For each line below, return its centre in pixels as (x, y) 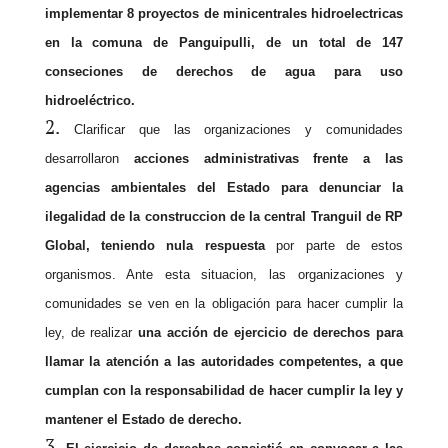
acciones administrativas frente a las (268, 158)
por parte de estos (340, 245)
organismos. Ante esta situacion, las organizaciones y (224, 274)
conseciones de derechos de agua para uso (224, 71)
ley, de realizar (91, 332)
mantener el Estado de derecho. (143, 419)
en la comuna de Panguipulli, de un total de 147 (224, 42)
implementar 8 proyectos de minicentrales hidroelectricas (224, 13)
